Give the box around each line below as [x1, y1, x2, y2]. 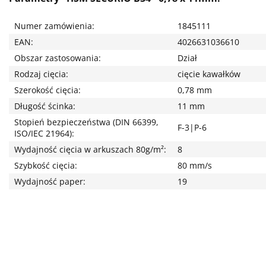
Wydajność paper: [14, 175, 85, 187]
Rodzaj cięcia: [14, 68, 68, 80]
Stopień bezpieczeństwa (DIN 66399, [14, 116, 159, 128]
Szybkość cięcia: [14, 159, 77, 171]
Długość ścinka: [14, 100, 75, 112]
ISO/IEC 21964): [14, 127, 74, 139]
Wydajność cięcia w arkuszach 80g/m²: [14, 143, 166, 155]
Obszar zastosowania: [14, 52, 101, 64]
